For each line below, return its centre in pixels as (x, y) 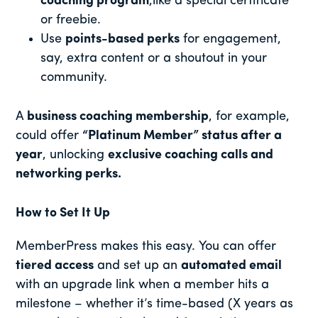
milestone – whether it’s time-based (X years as (155, 304)
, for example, (250, 116)
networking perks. (69, 174)
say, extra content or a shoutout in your (154, 58)
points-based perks (123, 39)
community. (74, 77)
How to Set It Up (63, 213)
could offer (49, 136)
